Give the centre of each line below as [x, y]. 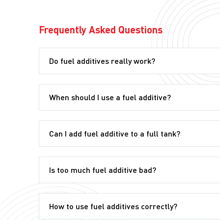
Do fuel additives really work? [102, 60]
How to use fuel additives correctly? [113, 206]
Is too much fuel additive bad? [103, 169]
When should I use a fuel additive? [110, 97]
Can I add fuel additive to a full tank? [115, 133]
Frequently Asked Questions [101, 29]
